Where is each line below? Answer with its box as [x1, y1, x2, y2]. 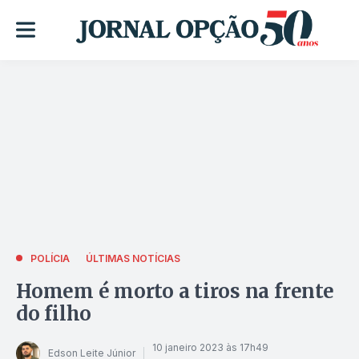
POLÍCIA [30, 252, 70, 264]
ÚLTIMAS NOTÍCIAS [86, 252, 180, 264]
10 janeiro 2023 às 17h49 [152, 341, 268, 354]
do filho [16, 301, 92, 326]
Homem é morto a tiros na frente [16, 278, 334, 304]
